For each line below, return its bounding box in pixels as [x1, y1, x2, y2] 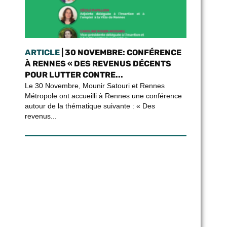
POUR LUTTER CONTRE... [24, 70, 123, 80]
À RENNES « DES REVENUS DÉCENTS [24, 59, 171, 68]
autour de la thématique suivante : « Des [24, 102, 155, 110]
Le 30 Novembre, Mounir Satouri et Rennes [24, 82, 165, 90]
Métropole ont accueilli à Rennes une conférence [24, 92, 182, 100]
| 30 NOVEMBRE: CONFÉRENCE [59, 48, 181, 57]
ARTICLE [24, 48, 60, 57]
